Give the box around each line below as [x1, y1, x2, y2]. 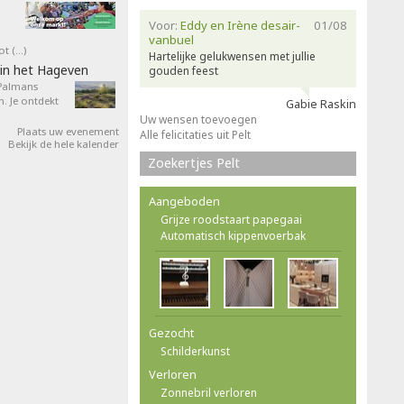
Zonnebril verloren [161, 385, 257, 400]
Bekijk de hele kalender [8, 137, 119, 151]
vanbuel [149, 32, 194, 48]
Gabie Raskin [286, 96, 356, 112]
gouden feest [149, 63, 218, 78]
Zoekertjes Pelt [148, 154, 240, 171]
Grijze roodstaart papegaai [161, 212, 302, 227]
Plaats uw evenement [17, 124, 119, 138]
